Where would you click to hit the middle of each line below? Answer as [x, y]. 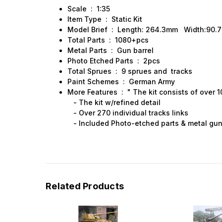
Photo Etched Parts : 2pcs [114, 60]
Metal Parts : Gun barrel [111, 50]
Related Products [85, 186]
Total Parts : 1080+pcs [108, 40]
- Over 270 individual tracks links [129, 112]
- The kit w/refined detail [114, 102]
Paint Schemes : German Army [121, 81]
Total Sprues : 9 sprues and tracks [130, 71]
